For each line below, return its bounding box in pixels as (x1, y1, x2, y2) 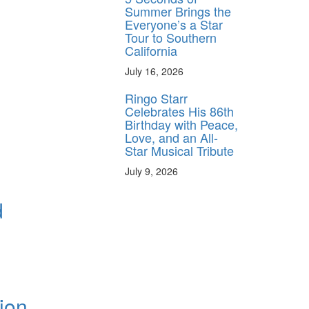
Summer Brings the (125, 1, 231, 20)
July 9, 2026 (125, 163, 178, 178)
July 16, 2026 (125, 63, 183, 78)
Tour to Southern (125, 28, 217, 46)
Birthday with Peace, (125, 114, 238, 133)
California (125, 41, 177, 59)
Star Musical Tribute (125, 141, 234, 159)
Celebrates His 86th (125, 101, 234, 120)
